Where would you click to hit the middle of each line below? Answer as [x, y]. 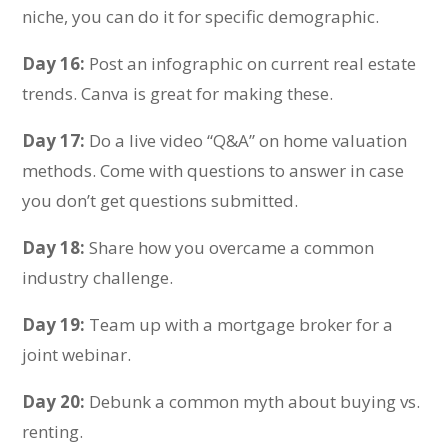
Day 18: [54, 247]
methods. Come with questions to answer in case [213, 170]
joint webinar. [77, 354]
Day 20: [54, 401]
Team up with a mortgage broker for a [239, 324]
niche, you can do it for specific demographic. [201, 16]
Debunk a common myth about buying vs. [253, 401]
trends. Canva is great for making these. [178, 93]
